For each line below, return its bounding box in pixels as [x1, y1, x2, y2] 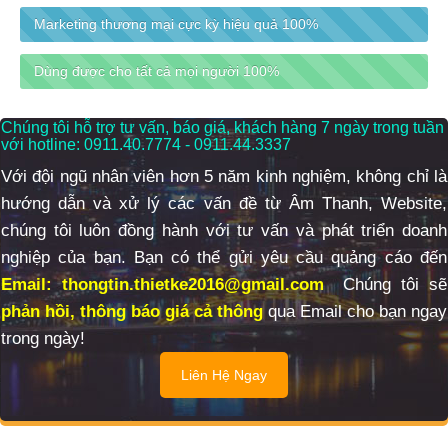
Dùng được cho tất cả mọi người [33, 63, 243, 79]
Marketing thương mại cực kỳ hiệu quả [33, 17, 282, 33]
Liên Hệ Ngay [181, 367, 267, 384]
